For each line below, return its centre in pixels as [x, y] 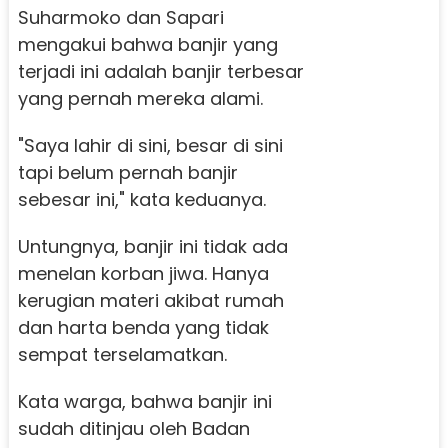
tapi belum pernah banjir [127, 172]
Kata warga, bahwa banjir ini [144, 401]
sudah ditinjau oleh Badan [133, 428]
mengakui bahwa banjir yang [147, 44]
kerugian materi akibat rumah [150, 300]
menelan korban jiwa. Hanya [143, 273]
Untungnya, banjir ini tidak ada [152, 246]
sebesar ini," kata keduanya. [141, 199]
